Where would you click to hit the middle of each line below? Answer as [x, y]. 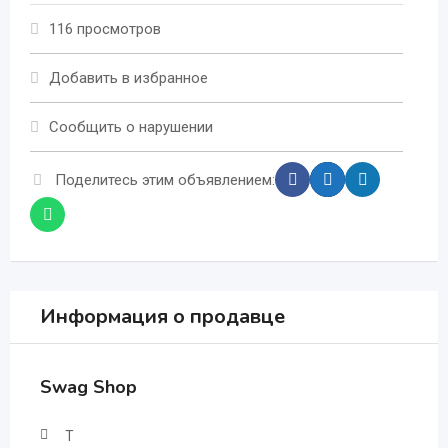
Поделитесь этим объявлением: [165, 179]
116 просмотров [105, 29]
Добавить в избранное [128, 78]
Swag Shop [88, 387]
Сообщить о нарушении [131, 127]
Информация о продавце [162, 316]
